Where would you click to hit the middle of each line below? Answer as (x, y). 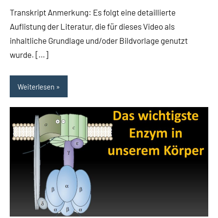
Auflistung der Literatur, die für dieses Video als (92, 27)
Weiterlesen (36, 86)
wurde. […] (29, 55)
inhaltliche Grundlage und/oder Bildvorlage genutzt (99, 41)
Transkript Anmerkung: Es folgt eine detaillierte (93, 12)
